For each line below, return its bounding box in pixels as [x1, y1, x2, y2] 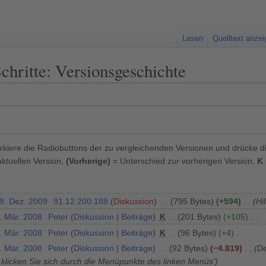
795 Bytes [173, 196, 211, 206]
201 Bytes [180, 212, 218, 222]
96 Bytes [180, 227, 213, 237]
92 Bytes [172, 243, 205, 253]
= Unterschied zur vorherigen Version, [110, 156, 257, 166]
